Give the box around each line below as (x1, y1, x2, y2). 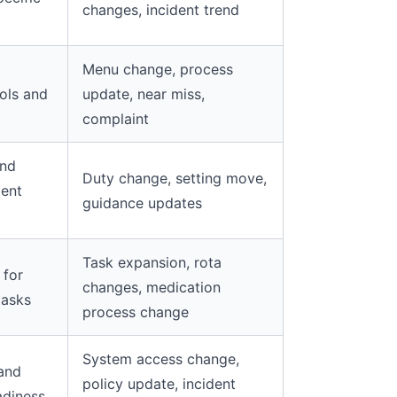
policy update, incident (82, 375, 236, 393)
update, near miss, (82, 85, 205, 103)
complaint (82, 110, 149, 128)
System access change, (82, 350, 239, 368)
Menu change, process (82, 60, 233, 78)
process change (82, 303, 189, 321)
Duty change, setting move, (82, 169, 267, 187)
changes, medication (82, 278, 221, 296)
